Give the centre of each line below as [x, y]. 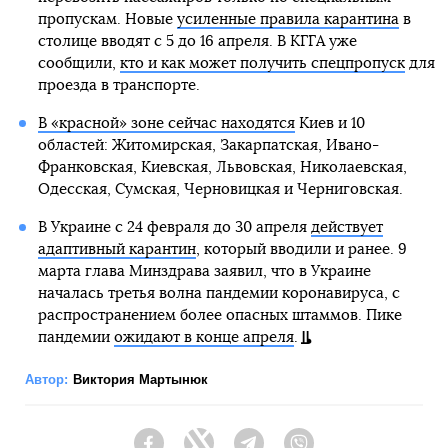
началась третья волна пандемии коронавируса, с [218, 293]
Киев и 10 [329, 123]
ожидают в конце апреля [203, 337]
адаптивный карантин [116, 249]
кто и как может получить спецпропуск [262, 63]
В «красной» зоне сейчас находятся [166, 123]
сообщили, [78, 63]
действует [346, 227]
